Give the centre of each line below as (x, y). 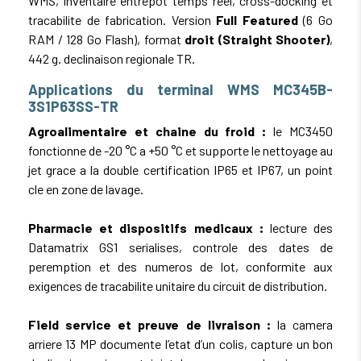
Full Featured (257, 19)
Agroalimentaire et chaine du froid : (147, 131)
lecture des (298, 227)
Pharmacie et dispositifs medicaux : (146, 227)
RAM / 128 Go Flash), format (106, 39)
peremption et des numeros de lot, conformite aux (180, 266)
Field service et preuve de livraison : (149, 324)
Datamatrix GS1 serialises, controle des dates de (180, 247)
